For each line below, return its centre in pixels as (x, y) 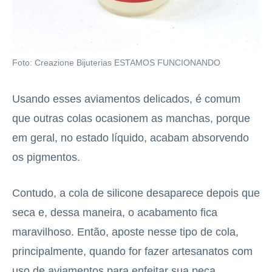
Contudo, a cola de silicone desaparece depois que (136, 193)
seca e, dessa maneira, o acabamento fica (115, 213)
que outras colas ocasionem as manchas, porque (131, 119)
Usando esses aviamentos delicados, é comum (126, 99)
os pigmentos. (46, 158)
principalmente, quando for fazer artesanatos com (132, 252)
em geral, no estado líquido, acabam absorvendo (131, 138)
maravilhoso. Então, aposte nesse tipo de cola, (125, 232)
